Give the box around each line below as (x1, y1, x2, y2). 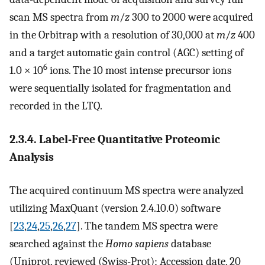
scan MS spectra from (9, 11, 111, 24)
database (169, 237, 211, 251)
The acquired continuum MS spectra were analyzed (9, 184, 244, 198)
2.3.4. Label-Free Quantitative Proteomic (9, 132, 220, 146)
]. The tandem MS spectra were (76, 219, 218, 233)
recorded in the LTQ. (9, 99, 102, 113)
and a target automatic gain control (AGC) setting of (9, 46, 244, 60)
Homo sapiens (105, 237, 169, 251)
